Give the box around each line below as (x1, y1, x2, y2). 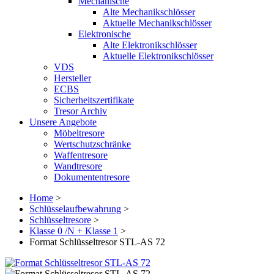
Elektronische (78, 29, 131, 39)
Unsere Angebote (29, 117, 97, 127)
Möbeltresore (54, 128, 105, 138)
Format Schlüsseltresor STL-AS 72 (29, 237, 165, 247)
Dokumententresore (54, 172, 130, 182)
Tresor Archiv (54, 106, 107, 116)
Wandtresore (54, 161, 102, 171)
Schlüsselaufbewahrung (29, 204, 121, 214)
